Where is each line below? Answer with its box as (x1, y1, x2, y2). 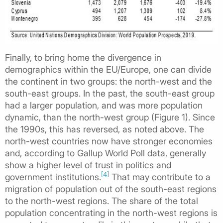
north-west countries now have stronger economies (5, 135, 213, 146)
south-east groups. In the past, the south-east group (5, 88, 215, 99)
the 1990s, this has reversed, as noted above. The (5, 123, 204, 134)
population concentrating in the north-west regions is (5, 207, 218, 218)
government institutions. (5, 171, 101, 182)
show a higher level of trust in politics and (5, 159, 171, 170)
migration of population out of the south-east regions (5, 183, 217, 194)
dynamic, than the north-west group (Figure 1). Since (5, 111, 215, 122)
